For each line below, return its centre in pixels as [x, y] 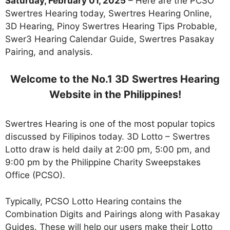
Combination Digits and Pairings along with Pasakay [112, 214]
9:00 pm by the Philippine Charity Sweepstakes [103, 162]
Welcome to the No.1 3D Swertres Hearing [115, 79]
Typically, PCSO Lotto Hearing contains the [93, 201]
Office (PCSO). [35, 175]
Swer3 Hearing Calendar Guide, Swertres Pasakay [110, 39]
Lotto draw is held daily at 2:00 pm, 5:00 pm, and [108, 150]
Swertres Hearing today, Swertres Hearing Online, [109, 13]
